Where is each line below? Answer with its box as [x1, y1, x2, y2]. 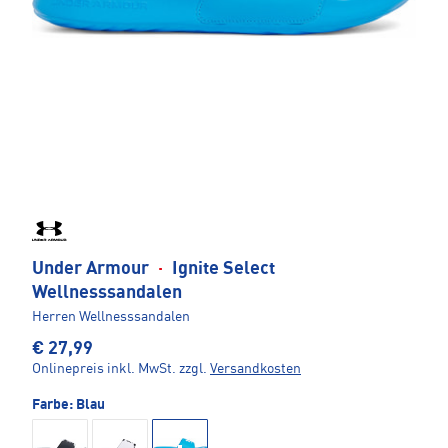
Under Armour [32, 260, 153, 279]
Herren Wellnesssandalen [32, 310, 190, 325]
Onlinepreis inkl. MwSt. [32, 362, 176, 377]
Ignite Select [168, 260, 275, 279]
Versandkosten [210, 362, 301, 377]
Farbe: [32, 398, 76, 413]
